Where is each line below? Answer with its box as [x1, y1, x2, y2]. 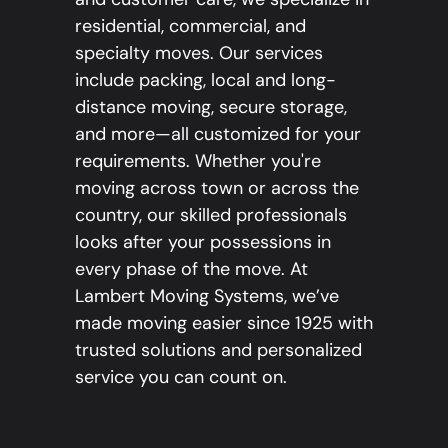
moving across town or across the [75, 176, 359, 201]
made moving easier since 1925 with [75, 311, 373, 336]
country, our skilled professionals [75, 203, 347, 228]
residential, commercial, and [75, 14, 306, 39]
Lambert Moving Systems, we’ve [75, 284, 339, 309]
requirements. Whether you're [75, 149, 321, 174]
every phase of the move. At [75, 257, 308, 282]
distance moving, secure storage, [75, 95, 347, 120]
